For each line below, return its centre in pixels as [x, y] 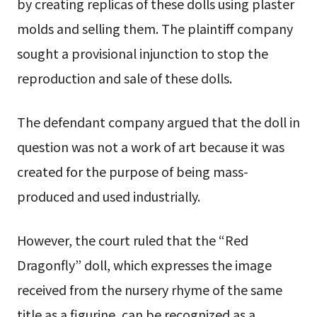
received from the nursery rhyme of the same [149, 289]
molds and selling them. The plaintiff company [155, 29]
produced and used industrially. [108, 196]
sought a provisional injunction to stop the [142, 53]
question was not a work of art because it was [150, 147]
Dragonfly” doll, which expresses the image [144, 264]
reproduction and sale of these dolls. [124, 78]
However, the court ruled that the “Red [132, 240]
